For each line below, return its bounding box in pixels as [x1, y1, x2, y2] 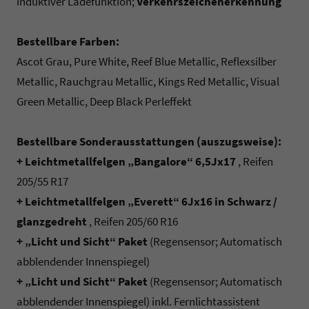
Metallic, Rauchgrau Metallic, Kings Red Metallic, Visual [17, 74, 279, 90]
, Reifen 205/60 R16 [87, 214, 178, 230]
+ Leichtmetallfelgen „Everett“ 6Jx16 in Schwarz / [17, 194, 277, 210]
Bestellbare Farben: [17, 34, 119, 50]
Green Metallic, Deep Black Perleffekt [17, 94, 192, 110]
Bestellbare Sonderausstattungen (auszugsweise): [17, 134, 281, 150]
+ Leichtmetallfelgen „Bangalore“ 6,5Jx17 [17, 154, 236, 170]
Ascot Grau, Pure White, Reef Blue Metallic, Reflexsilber [17, 54, 277, 70]
